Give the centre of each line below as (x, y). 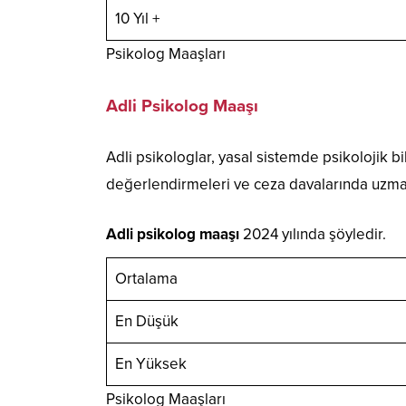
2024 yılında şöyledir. (313, 234)
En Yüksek (150, 363)
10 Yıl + (137, 18)
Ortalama (146, 278)
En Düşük (146, 321)
